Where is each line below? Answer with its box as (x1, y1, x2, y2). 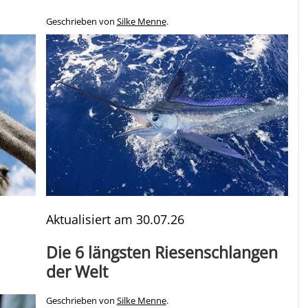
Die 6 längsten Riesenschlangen (45, 241, 278, 264)
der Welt (45, 261, 108, 283)
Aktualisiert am (45, 211, 136, 228)
